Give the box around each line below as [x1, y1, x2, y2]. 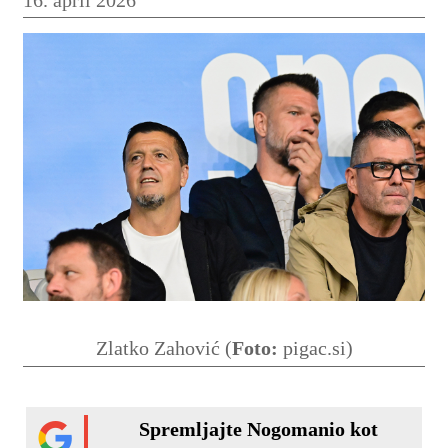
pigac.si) [277, 336, 353, 359]
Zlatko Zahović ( [95, 336, 232, 359]
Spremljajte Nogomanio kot [138, 417, 378, 440]
